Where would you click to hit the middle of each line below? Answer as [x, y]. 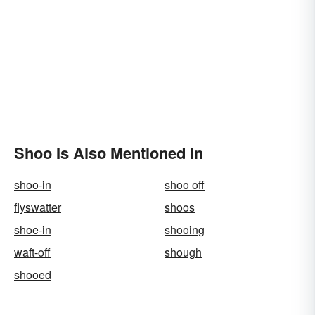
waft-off [32, 252]
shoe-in [33, 230]
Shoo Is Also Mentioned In [109, 153]
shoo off [185, 185]
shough [183, 252]
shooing [185, 230]
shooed [33, 275]
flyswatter [38, 207]
